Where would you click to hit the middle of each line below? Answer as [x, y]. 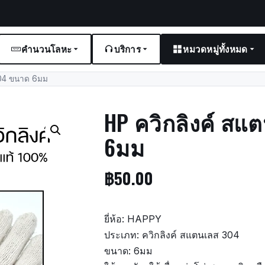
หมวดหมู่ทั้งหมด [215, 48]
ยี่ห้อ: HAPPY [133, 219]
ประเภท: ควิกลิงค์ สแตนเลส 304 [172, 235]
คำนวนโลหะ [46, 48]
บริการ [127, 48]
